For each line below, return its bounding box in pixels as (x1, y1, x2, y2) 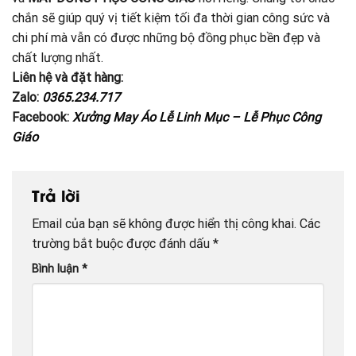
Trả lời (32, 183, 84, 206)
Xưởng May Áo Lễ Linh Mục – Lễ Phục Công (72, 109, 321, 125)
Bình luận (32, 262, 82, 277)
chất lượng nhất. (12, 49, 103, 65)
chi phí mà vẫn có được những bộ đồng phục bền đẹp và (12, 29, 320, 45)
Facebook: (12, 109, 72, 125)
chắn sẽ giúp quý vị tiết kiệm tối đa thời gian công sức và (12, 10, 330, 25)
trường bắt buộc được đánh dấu (32, 236, 213, 252)
